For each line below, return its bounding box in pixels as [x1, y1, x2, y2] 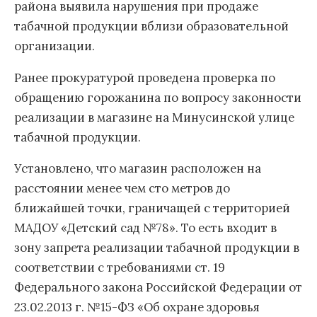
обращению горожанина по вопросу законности [14, 89, 301, 105]
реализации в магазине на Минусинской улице [14, 109, 294, 125]
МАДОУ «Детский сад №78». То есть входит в [14, 220, 277, 236]
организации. [14, 38, 95, 54]
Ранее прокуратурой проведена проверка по [14, 69, 275, 86]
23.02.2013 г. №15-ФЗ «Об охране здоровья [14, 299, 260, 316]
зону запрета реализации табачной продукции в [14, 240, 299, 256]
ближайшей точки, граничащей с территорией [14, 200, 290, 217]
